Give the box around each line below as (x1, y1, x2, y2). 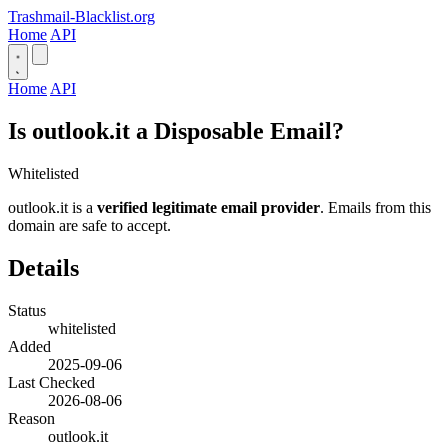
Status (8, 301, 46, 319)
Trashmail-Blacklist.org (8, 8, 155, 25)
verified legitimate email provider (97, 198, 320, 216)
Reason (8, 409, 55, 427)
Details (8, 254, 79, 281)
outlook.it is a (8, 198, 97, 216)
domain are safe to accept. (8, 216, 171, 234)
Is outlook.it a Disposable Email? (8, 117, 344, 144)
